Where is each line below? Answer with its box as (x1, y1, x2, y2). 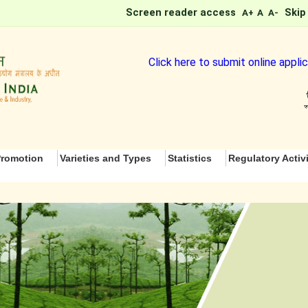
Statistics (168, 153, 212, 164)
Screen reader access (126, 6, 236, 19)
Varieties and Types (60, 153, 151, 164)
